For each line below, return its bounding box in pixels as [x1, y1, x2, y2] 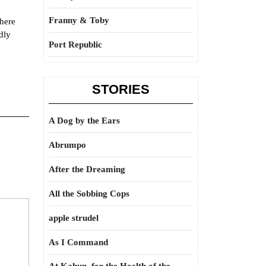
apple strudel [49, 213, 99, 223]
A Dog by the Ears [49, 116, 120, 125]
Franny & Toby [49, 15, 109, 25]
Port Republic [49, 40, 102, 49]
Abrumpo [49, 140, 86, 150]
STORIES [92, 82, 150, 97]
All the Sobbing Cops [49, 189, 129, 198]
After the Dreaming [49, 164, 125, 174]
